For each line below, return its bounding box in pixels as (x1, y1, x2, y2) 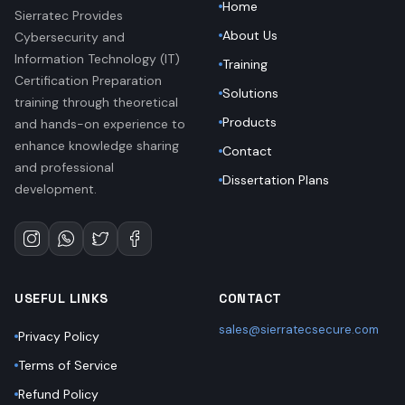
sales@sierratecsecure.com (219, 322, 379, 338)
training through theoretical (14, 94, 178, 111)
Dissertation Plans (222, 172, 329, 189)
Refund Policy (18, 386, 99, 403)
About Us (222, 27, 278, 44)
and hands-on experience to (14, 116, 185, 133)
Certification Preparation (14, 72, 162, 89)
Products (222, 114, 277, 131)
